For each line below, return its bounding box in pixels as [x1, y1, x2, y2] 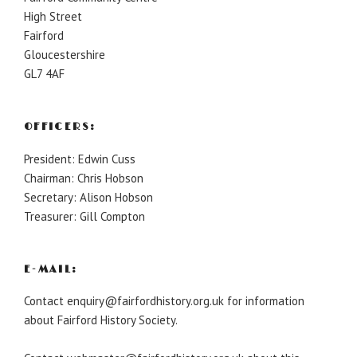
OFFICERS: [24, 120, 96, 134]
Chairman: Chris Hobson [24, 170, 143, 186]
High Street [24, 9, 82, 25]
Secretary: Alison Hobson [24, 189, 153, 205]
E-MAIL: [24, 262, 78, 276]
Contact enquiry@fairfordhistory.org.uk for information [24, 293, 304, 309]
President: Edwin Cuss [24, 151, 135, 167]
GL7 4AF [24, 66, 65, 82]
